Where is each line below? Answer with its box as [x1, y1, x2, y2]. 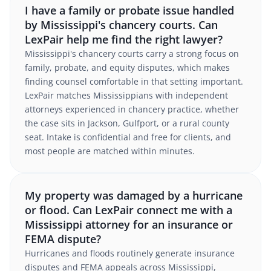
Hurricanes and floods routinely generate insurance [25, 247, 235, 259]
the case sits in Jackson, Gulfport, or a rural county [25, 117, 229, 129]
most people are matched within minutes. [25, 145, 195, 157]
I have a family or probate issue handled [25, 3, 234, 18]
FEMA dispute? [25, 232, 101, 246]
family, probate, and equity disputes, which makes [25, 62, 230, 73]
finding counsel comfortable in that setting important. [25, 76, 243, 87]
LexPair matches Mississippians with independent [25, 90, 228, 101]
